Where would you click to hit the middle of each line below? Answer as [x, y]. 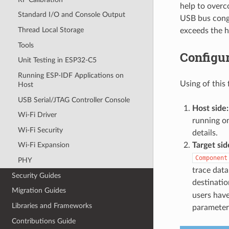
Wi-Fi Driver [37, 115]
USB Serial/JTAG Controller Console [74, 100]
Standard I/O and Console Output [71, 15]
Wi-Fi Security [40, 130]
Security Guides [37, 175]
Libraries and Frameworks [52, 205]
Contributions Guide [44, 221]
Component [211, 158]
